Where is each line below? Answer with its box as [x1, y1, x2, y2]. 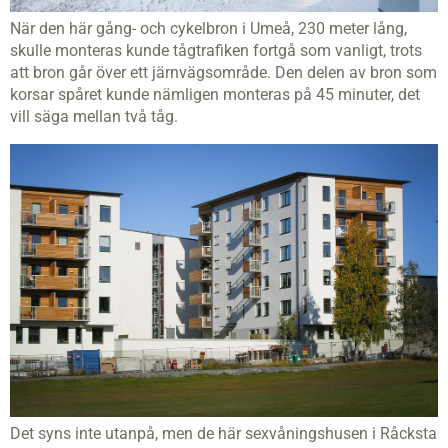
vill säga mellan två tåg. [10, 107, 178, 127]
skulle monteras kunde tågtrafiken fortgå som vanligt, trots [10, 41, 422, 61]
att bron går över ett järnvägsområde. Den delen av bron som [10, 63, 437, 83]
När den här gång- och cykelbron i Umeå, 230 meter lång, [10, 19, 407, 39]
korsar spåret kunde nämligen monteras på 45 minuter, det [10, 85, 420, 105]
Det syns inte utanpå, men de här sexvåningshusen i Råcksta [10, 424, 437, 444]
